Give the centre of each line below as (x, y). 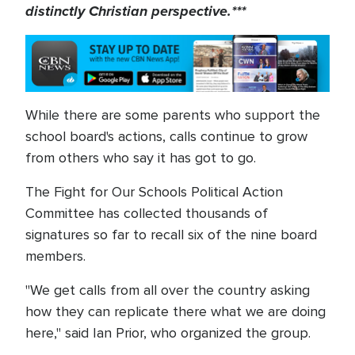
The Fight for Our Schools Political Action (154, 192)
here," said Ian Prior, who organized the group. (170, 333)
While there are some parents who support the (173, 115)
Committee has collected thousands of (147, 214)
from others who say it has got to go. (141, 158)
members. (55, 256)
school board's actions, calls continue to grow (166, 137)
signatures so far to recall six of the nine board (171, 235)
